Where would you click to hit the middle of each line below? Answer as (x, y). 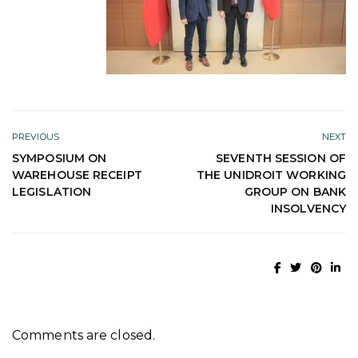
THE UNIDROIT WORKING (271, 175)
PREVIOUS (36, 136)
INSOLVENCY (308, 208)
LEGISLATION (52, 191)
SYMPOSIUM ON (60, 158)
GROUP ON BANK (295, 191)
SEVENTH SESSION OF (281, 158)
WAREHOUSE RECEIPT (77, 175)
